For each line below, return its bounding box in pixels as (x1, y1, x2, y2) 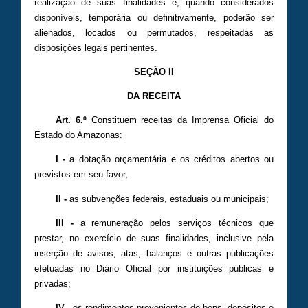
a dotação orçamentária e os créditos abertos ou (65, 154, 274, 165)
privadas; (34, 278, 71, 289)
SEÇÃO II (134, 67, 174, 78)
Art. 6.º (55, 115, 87, 126)
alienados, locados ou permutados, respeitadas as (34, 27, 274, 38)
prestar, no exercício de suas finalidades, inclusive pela (34, 232, 274, 243)
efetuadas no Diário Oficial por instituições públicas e (34, 263, 274, 274)
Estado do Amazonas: (34, 130, 122, 141)
